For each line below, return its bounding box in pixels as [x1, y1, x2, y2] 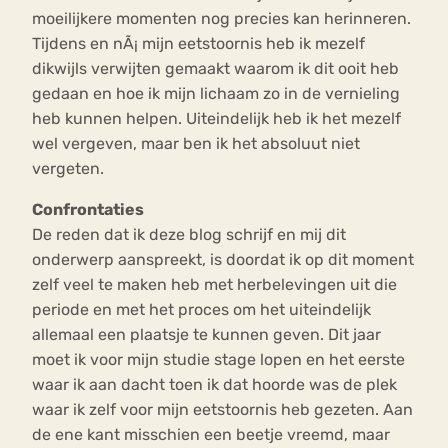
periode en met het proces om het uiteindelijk [32, 300, 371, 320]
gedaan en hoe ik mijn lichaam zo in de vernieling [32, 84, 400, 104]
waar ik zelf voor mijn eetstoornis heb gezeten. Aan [32, 400, 413, 420]
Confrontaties [32, 200, 144, 220]
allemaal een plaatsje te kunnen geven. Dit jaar [32, 325, 381, 345]
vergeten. [32, 159, 104, 179]
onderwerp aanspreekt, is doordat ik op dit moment [32, 250, 414, 270]
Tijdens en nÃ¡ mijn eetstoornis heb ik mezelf [32, 34, 365, 54]
